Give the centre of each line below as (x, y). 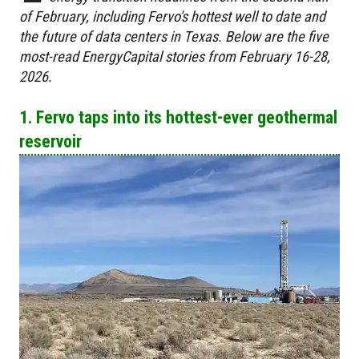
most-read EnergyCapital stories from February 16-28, (175, 56)
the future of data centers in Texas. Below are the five (174, 36)
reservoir (50, 141)
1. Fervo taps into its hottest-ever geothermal (178, 117)
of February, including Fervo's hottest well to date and (172, 16)
